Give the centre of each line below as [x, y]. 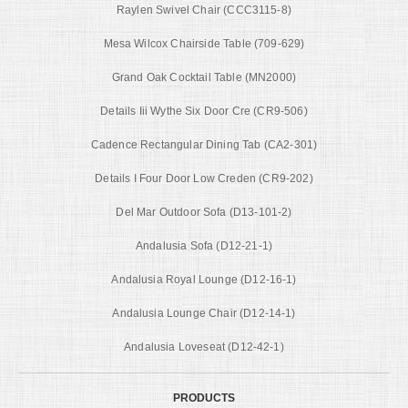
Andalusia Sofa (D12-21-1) [204, 245]
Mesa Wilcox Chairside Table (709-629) [204, 43]
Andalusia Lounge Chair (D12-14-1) [204, 313]
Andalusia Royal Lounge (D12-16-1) [204, 279]
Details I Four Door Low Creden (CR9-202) [204, 178]
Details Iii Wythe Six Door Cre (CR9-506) [204, 111]
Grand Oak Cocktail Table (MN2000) [204, 77]
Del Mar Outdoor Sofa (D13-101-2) [204, 212]
